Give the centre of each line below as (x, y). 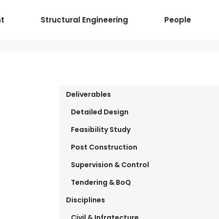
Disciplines (85, 200)
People (178, 20)
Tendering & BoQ (101, 183)
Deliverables (88, 95)
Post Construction (104, 147)
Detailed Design (99, 112)
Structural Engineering (84, 20)
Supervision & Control (110, 165)
